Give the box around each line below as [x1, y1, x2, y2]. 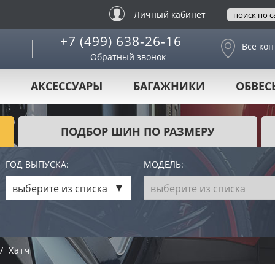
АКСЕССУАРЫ [31, 79, 103, 93]
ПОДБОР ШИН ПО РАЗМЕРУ [61, 124, 215, 139]
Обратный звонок [90, 51, 166, 63]
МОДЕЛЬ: [144, 158, 184, 170]
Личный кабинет [134, 9, 206, 21]
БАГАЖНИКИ [133, 79, 205, 93]
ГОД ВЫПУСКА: [6, 158, 69, 170]
